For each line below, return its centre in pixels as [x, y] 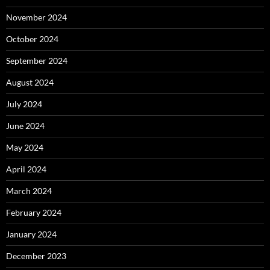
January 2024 [31, 234]
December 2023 [36, 256]
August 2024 [30, 82]
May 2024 [25, 147]
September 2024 [37, 61]
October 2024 [32, 39]
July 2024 [24, 104]
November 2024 [36, 17]
